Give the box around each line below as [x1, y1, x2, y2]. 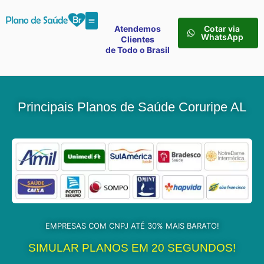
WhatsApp [200, 32, 243, 42]
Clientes [121, 34, 155, 44]
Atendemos [114, 24, 161, 34]
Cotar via [204, 24, 240, 34]
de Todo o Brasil [105, 45, 170, 55]
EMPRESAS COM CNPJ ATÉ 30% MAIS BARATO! [45, 221, 219, 231]
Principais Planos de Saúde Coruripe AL [18, 100, 246, 115]
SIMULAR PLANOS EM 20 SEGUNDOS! [28, 242, 236, 255]
